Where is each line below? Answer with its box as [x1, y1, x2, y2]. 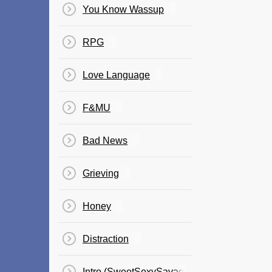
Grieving [83, 168, 119, 178]
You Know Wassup [83, 4, 164, 15]
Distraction [83, 234, 129, 244]
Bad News [83, 135, 127, 146]
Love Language [83, 70, 150, 80]
